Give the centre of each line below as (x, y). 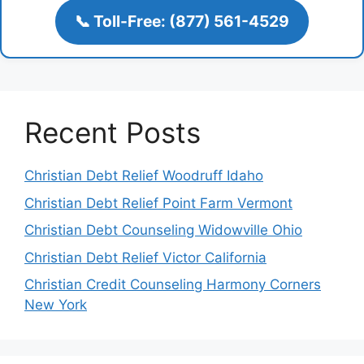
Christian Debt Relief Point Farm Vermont (158, 203)
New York (56, 305)
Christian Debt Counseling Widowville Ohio (163, 230)
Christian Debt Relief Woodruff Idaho (144, 176)
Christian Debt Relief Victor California (145, 257)
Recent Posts (113, 133)
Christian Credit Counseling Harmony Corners (173, 285)
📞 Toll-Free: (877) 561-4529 (182, 21)
